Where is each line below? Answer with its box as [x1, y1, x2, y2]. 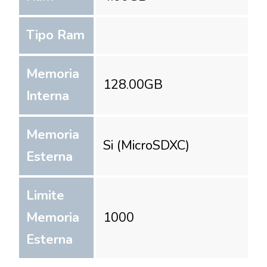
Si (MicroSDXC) [103, 136, 190, 155]
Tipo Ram [26, 26, 85, 44]
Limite [26, 186, 64, 204]
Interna [26, 86, 69, 105]
